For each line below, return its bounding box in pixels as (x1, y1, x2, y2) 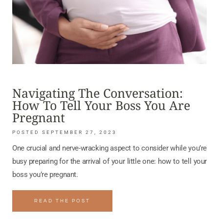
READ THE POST (34, 198, 90, 204)
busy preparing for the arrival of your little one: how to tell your (12, 157, 207, 166)
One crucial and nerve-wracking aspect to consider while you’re (12, 144, 207, 153)
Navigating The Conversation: (12, 85, 183, 102)
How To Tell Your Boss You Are (12, 97, 190, 114)
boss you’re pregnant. (12, 170, 78, 179)
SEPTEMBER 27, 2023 (40, 130, 117, 135)
